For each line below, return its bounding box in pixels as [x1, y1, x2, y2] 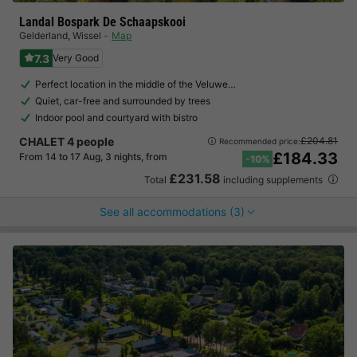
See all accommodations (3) [100, 205, 245, 218]
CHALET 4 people [19, 135, 114, 148]
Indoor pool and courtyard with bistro [35, 112, 198, 124]
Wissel [73, 29, 101, 41]
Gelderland [19, 29, 68, 41]
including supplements [221, 174, 325, 186]
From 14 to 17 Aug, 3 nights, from [19, 151, 167, 163]
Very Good [53, 52, 99, 64]
